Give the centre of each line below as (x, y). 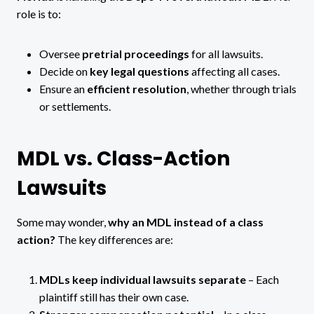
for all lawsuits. (226, 53)
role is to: (39, 13)
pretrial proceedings (136, 53)
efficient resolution (137, 88)
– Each (262, 279)
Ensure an (63, 88)
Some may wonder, (62, 221)
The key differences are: (114, 239)
